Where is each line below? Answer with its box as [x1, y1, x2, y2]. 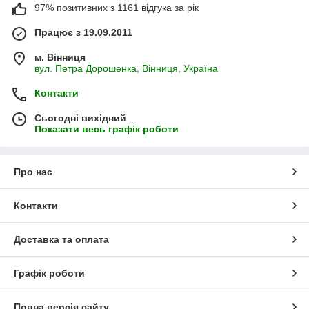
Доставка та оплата [14, 233, 109, 245]
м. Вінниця [34, 51, 86, 63]
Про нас [14, 166, 52, 177]
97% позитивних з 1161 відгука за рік [34, 1, 199, 13]
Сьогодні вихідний [34, 112, 126, 123]
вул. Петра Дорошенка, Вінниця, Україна [34, 62, 218, 74]
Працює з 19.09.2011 [34, 26, 132, 38]
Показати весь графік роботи [34, 123, 179, 134]
